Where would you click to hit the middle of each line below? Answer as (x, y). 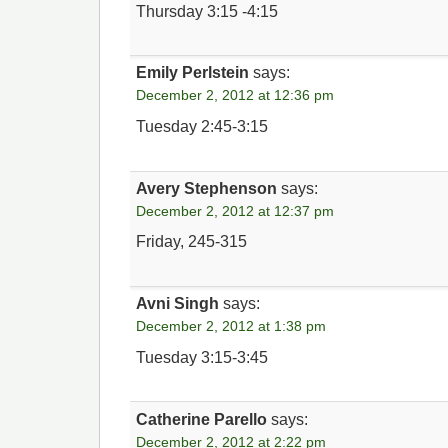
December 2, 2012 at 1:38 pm (231, 326)
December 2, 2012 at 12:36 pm (235, 95)
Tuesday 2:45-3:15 (202, 126)
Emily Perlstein (193, 73)
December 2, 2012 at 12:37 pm (235, 210)
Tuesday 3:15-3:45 (202, 357)
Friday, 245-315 (192, 242)
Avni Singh (178, 304)
